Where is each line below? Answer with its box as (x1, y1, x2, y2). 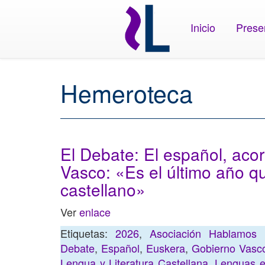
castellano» (60, 177, 146, 201)
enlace (79, 204, 111, 219)
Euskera (146, 240, 185, 256)
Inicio (190, 19, 216, 35)
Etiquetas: (60, 225, 115, 241)
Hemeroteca (60, 75, 193, 110)
